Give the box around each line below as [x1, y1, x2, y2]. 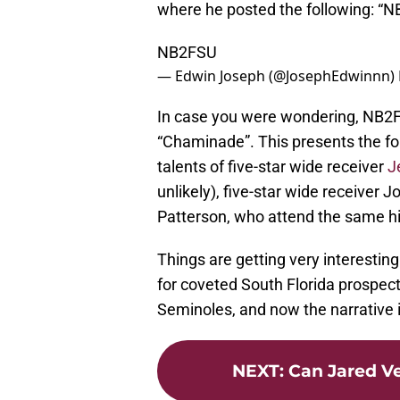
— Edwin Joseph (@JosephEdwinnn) [157, 66, 398, 87]
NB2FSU [157, 43, 217, 62]
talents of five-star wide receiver [157, 157, 387, 177]
